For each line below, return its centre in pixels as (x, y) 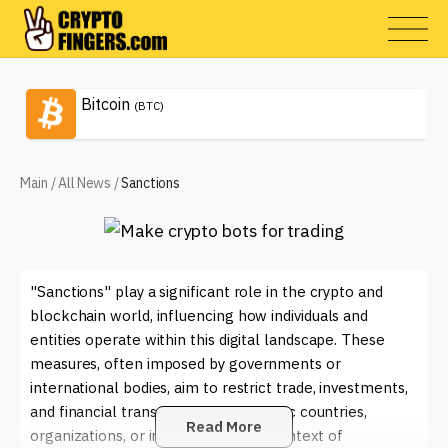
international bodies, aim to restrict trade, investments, (219, 387)
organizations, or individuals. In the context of (187, 435)
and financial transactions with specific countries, (198, 411)
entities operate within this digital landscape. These (207, 339)
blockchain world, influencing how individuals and (199, 315)
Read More (224, 426)
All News (84, 183)
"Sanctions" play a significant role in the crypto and (206, 291)
